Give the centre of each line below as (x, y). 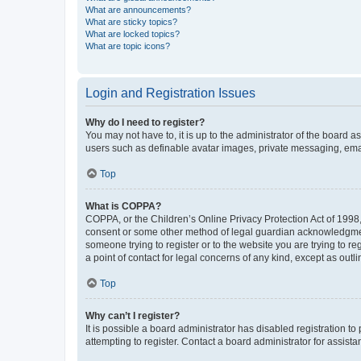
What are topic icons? (128, 46)
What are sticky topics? (131, 21)
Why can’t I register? (133, 315)
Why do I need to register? (145, 122)
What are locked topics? (133, 33)
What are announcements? (138, 9)
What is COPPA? (123, 206)
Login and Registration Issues (170, 93)
